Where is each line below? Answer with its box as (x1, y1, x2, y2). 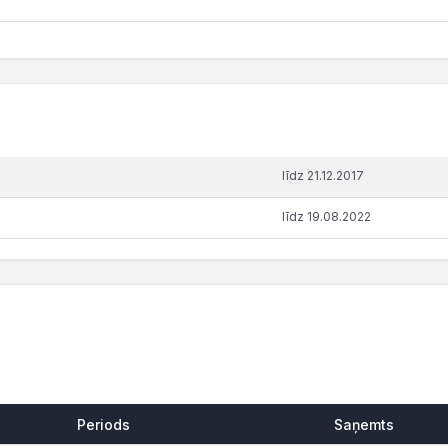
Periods (77, 416, 130, 433)
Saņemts (334, 416, 394, 433)
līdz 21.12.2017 (282, 168, 364, 183)
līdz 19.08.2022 (282, 209, 371, 224)
